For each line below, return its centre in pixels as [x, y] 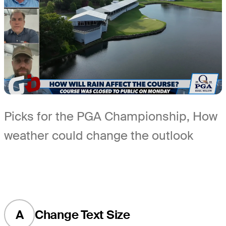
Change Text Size [82, 214]
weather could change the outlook [99, 136]
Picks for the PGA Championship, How [111, 117]
